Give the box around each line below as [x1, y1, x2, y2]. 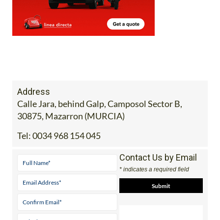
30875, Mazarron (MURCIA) [17, 110, 125, 122]
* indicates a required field [119, 166, 189, 173]
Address [17, 86, 50, 97]
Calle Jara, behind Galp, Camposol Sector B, [17, 98, 182, 110]
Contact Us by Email [119, 152, 197, 163]
